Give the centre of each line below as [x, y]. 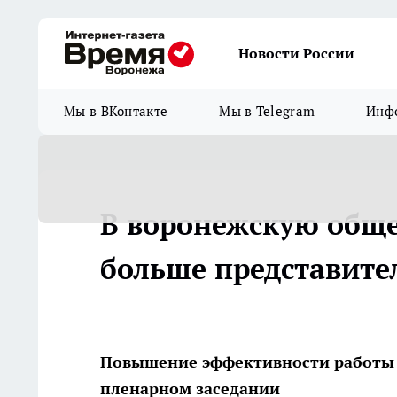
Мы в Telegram [267, 111]
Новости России [296, 53]
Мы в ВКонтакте [116, 111]
